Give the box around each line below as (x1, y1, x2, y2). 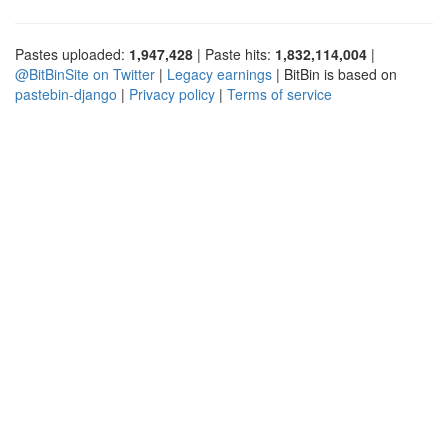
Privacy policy (129, 83, 215, 104)
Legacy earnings (167, 63, 272, 84)
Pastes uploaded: (15, 43, 129, 64)
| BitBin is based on (272, 63, 397, 84)
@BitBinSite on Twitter (15, 63, 155, 84)
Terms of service (227, 83, 332, 104)
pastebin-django (15, 83, 117, 104)
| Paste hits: (193, 43, 275, 64)
